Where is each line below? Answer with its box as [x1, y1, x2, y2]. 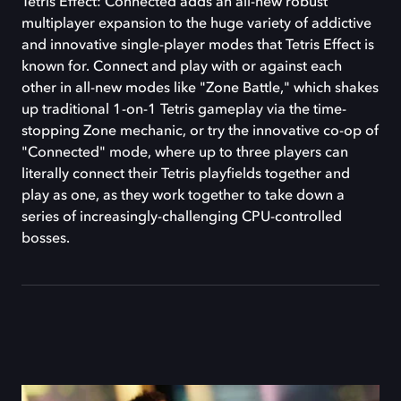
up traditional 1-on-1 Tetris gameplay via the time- [21, 103, 346, 118]
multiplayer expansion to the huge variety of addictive [21, 17, 371, 32]
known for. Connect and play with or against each [21, 60, 342, 75]
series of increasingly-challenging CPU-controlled [21, 210, 342, 226]
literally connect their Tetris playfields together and [21, 167, 350, 183]
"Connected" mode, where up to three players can [21, 146, 348, 161]
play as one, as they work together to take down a [21, 189, 345, 204]
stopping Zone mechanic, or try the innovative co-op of [21, 124, 379, 140]
